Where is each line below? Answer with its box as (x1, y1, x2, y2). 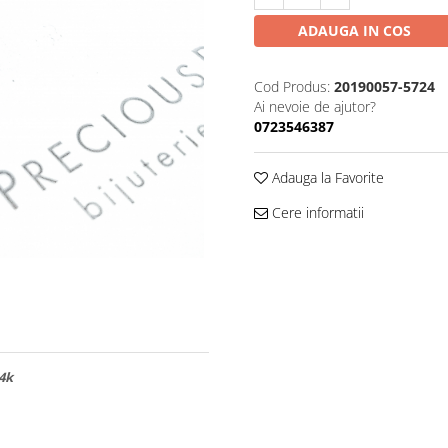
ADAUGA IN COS (297, 20, 411, 40)
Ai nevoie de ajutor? (254, 96, 376, 116)
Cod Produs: (254, 76, 330, 96)
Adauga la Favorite (268, 167, 384, 187)
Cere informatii (268, 202, 364, 222)
